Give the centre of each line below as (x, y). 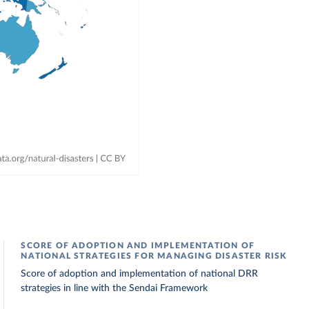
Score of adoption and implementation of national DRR (140, 274)
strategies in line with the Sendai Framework (114, 288)
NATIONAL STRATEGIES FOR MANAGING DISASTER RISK (154, 256)
